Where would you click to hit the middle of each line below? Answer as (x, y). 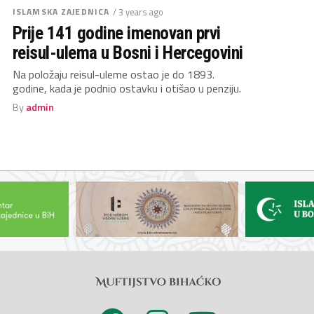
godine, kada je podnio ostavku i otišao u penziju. (127, 88)
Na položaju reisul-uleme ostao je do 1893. (114, 74)
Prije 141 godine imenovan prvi (117, 33)
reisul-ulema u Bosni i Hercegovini (128, 53)
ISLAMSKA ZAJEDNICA (61, 12)
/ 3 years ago (138, 12)
